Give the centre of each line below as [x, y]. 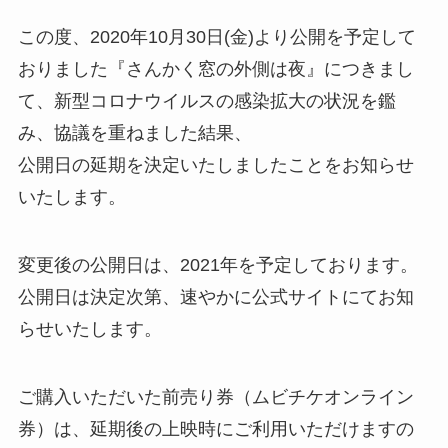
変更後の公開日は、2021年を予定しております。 [217, 264]
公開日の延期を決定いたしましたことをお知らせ [215, 165]
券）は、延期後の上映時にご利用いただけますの [215, 428]
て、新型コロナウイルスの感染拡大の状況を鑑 [206, 101]
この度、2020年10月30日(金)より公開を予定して [216, 37]
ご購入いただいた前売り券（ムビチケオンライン [215, 396]
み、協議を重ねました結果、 [134, 133]
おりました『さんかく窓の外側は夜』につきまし [215, 69]
